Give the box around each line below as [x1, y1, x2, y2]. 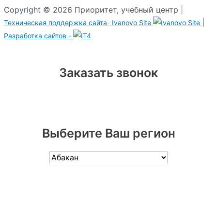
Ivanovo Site [112, 18, 151, 27]
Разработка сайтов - [4, 31, 73, 40]
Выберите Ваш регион [42, 126, 175, 141]
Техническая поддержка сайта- [4, 18, 112, 27]
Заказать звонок [59, 65, 158, 80]
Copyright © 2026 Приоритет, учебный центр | [4, 4, 183, 15]
